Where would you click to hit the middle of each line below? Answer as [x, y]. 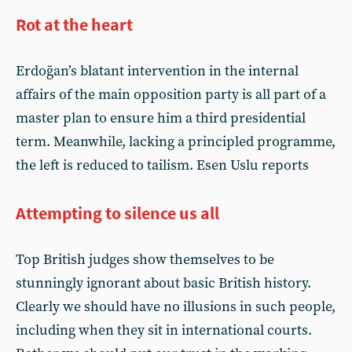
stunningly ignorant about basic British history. [163, 283]
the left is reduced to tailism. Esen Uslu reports [162, 165]
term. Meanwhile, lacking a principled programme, [176, 142]
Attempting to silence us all [117, 213]
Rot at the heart [74, 24]
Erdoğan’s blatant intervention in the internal [157, 71]
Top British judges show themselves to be [145, 260]
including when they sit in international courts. [164, 330]
